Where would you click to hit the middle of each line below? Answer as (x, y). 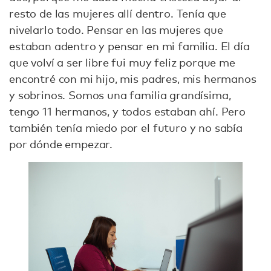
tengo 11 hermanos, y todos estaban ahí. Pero (127, 111)
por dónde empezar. (62, 144)
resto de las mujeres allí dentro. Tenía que (118, 13)
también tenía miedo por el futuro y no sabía (126, 127)
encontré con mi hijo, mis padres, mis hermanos (133, 78)
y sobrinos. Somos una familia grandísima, (120, 95)
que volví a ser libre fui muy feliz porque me (122, 62)
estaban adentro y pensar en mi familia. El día (129, 46)
